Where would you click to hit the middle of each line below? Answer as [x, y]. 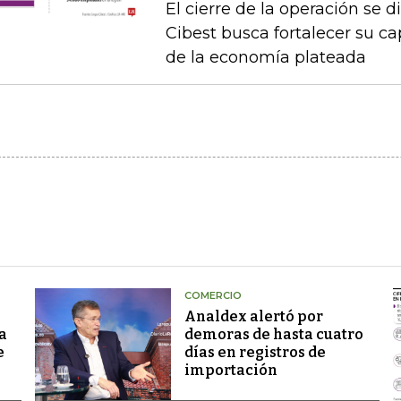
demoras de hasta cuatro [273, 334]
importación [230, 370]
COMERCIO [213, 295]
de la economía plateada [265, 57]
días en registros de [255, 352]
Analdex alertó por [253, 316]
